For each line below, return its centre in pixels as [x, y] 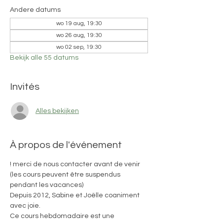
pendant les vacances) [47, 185]
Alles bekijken [57, 111]
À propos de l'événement [66, 145]
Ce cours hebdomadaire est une [63, 216]
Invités [25, 87]
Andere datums [35, 10]
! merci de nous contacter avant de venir [76, 164]
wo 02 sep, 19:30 [79, 47]
